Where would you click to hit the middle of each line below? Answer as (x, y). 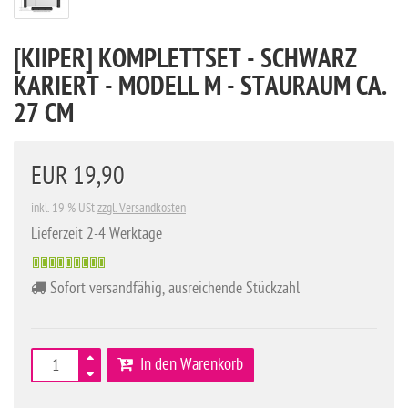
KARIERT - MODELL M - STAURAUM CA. (200, 89)
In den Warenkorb (188, 365)
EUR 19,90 (78, 177)
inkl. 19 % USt (64, 209)
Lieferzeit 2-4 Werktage (97, 234)
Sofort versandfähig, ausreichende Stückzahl (173, 289)
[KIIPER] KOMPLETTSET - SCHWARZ (185, 61)
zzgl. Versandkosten (142, 209)
